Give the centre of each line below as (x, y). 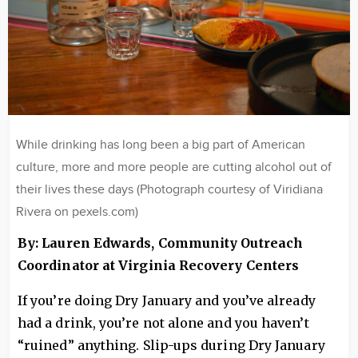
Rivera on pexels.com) (77, 212)
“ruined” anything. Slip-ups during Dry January (171, 345)
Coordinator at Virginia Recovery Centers (159, 265)
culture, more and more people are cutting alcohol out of (174, 167)
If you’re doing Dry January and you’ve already (167, 300)
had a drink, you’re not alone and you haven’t (163, 323)
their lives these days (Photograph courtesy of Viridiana (169, 190)
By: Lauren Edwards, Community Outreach (161, 243)
